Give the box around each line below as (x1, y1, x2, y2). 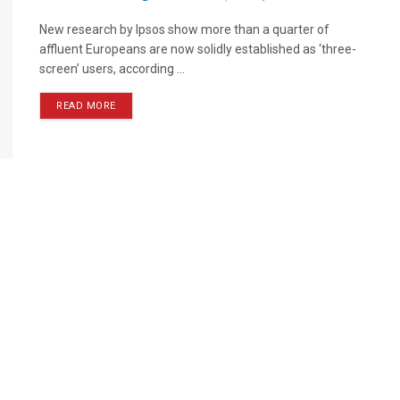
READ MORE (56, 100, 116, 112)
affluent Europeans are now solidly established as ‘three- (39, 42, 356, 56)
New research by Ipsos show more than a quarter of (39, 22, 329, 37)
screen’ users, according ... (39, 62, 185, 76)
